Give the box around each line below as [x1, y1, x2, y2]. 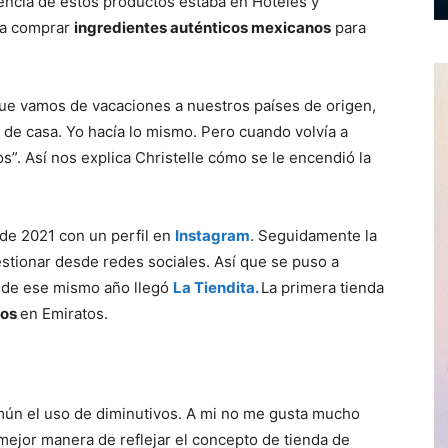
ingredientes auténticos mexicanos [74, 18, 331, 37]
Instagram [175, 226, 250, 245]
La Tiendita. [173, 278, 261, 297]
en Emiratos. [20, 304, 108, 323]
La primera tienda [261, 278, 384, 297]
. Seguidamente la [250, 226, 377, 245]
